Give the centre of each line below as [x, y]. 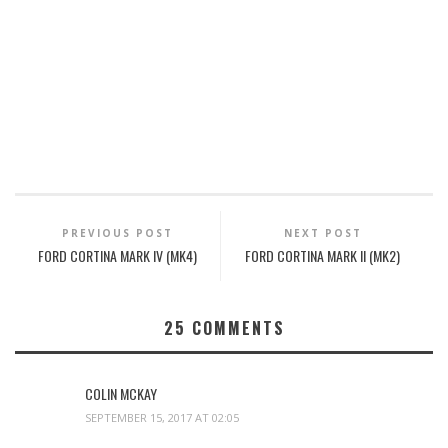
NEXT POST [322, 232]
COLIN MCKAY [121, 393]
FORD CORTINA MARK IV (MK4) [117, 255]
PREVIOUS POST [117, 232]
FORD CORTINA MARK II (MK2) [323, 255]
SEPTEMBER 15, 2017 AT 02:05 [162, 417]
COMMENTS [235, 327]
